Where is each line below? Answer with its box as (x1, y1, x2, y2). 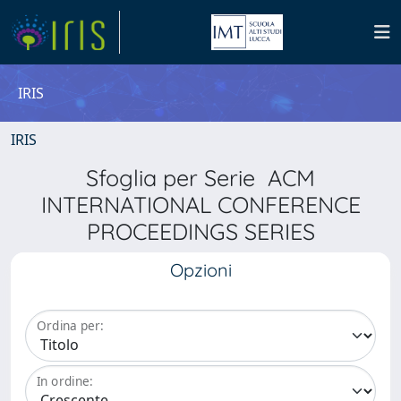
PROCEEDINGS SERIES (86, 218, 315, 245)
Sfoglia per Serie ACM (86, 164, 315, 192)
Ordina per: (37, 317, 104, 335)
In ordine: (37, 372, 93, 390)
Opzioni (169, 259, 232, 281)
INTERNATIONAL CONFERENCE (40, 191, 361, 218)
